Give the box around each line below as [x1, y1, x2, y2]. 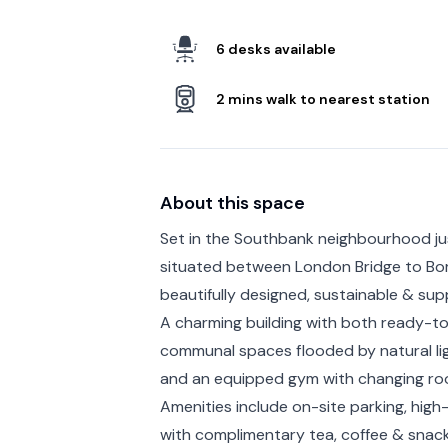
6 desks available [216, 39, 336, 58]
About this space [160, 190, 305, 215]
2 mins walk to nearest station [216, 89, 430, 108]
